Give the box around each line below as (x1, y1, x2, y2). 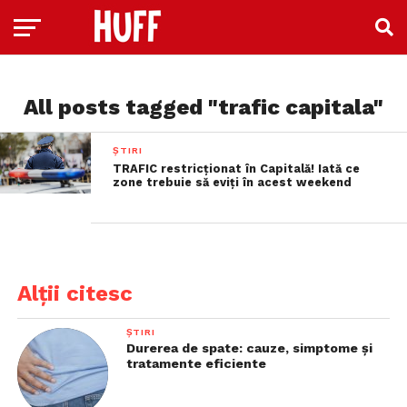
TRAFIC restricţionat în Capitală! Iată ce (113, 162, 361, 175)
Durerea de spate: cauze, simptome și (125, 341, 372, 355)
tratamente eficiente (125, 356, 266, 371)
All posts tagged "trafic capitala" (24, 94, 383, 120)
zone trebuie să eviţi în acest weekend (113, 175, 352, 189)
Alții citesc (16, 281, 133, 306)
